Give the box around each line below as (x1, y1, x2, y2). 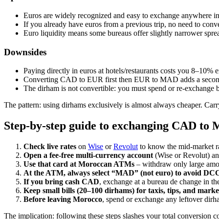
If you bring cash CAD (23, 177, 99, 186)
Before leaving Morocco (23, 195, 102, 204)
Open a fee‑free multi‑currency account (23, 151, 153, 160)
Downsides (4, 46, 46, 57)
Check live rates (23, 142, 76, 151)
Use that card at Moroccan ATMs (23, 160, 134, 169)
